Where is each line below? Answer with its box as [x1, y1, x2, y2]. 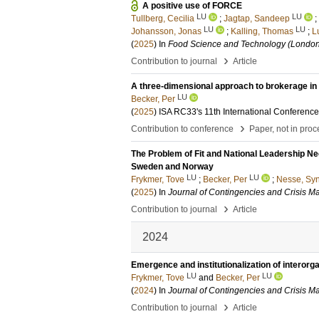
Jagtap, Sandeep [224, 14, 290, 23]
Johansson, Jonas [131, 26, 202, 36]
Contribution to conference [131, 124, 234, 134]
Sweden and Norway [131, 162, 214, 172]
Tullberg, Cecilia [131, 14, 194, 23]
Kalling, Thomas [231, 26, 293, 36]
